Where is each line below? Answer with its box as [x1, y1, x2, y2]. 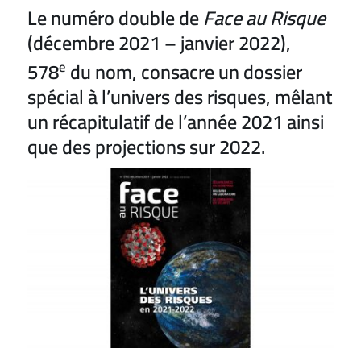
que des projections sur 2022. [27, 128, 266, 165]
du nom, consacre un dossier [66, 53, 303, 90]
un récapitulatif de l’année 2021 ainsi [27, 103, 325, 140]
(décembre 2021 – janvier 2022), [27, 24, 292, 61]
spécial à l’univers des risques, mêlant [27, 78, 333, 115]
